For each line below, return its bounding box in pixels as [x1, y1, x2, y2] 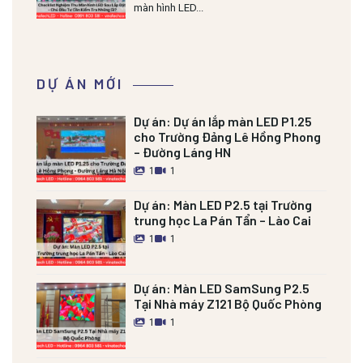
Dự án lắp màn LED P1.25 [173, 113, 312, 129]
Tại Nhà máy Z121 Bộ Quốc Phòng [134, 295, 322, 311]
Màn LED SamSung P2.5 [173, 280, 310, 296]
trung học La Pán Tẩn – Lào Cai [134, 211, 311, 228]
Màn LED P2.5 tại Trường [173, 196, 312, 212]
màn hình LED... [134, 2, 203, 15]
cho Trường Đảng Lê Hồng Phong [134, 128, 321, 144]
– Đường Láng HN [134, 143, 231, 160]
